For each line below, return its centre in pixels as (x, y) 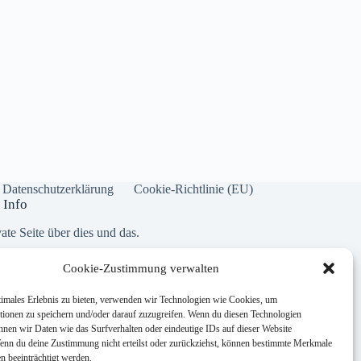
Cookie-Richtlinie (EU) (193, 189)
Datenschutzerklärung (58, 189)
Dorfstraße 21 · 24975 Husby (102, 286)
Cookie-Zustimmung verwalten (141, 268)
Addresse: (54, 272)
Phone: (46, 312)
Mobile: (48, 352)
